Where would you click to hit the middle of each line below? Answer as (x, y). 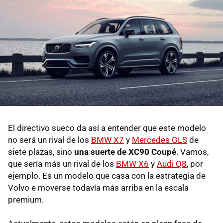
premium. (26, 200)
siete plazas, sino (41, 152)
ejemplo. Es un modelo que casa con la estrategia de (107, 176)
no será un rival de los (50, 140)
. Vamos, (192, 152)
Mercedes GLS (160, 140)
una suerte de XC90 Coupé (125, 152)
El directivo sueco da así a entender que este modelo (107, 128)
